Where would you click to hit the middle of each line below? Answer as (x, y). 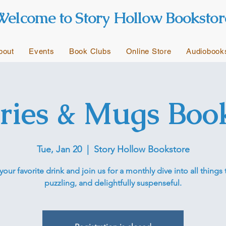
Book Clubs (90, 51)
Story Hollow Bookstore (142, 149)
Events (42, 51)
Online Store (149, 51)
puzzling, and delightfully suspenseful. (113, 183)
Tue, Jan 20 (59, 149)
